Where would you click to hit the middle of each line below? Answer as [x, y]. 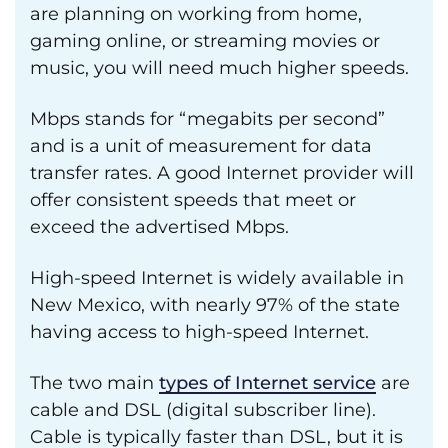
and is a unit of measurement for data [201, 146]
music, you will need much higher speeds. [219, 68]
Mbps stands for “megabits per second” [207, 119]
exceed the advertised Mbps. [159, 227]
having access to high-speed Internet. [199, 332]
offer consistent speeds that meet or [193, 200]
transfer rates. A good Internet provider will [222, 173]
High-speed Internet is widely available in [217, 278]
